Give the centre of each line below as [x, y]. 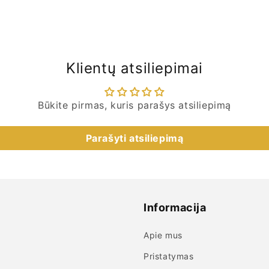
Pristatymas [169, 256]
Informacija [175, 207]
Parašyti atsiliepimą [134, 138]
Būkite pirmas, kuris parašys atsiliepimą [134, 105]
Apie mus [163, 235]
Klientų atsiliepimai [134, 68]
